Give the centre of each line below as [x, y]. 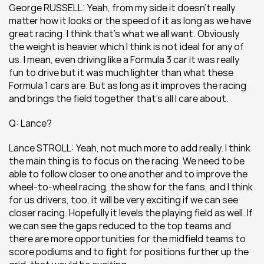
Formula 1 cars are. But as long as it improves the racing [128, 85]
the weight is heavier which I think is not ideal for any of [126, 47]
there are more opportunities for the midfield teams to [127, 239]
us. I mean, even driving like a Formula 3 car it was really [124, 60]
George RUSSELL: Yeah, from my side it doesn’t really [122, 8]
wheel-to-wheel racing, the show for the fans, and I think [131, 187]
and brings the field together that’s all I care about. [119, 98]
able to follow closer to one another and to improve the [128, 174]
